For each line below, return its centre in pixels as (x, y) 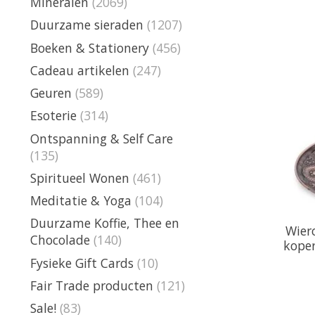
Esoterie (53, 116)
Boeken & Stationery (90, 47)
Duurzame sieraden (87, 25)
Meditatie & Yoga (81, 200)
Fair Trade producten (92, 285)
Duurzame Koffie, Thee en (105, 223)
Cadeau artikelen (80, 70)
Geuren (51, 93)
